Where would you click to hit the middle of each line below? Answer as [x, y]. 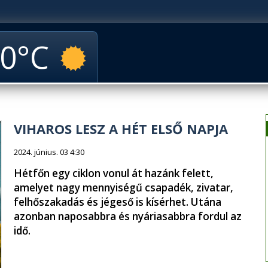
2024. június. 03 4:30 [49, 152]
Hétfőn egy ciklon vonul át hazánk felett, [114, 173]
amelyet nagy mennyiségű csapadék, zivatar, [124, 188]
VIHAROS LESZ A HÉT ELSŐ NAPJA [121, 129]
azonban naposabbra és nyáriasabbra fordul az [128, 216]
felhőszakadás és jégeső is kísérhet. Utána [118, 202]
